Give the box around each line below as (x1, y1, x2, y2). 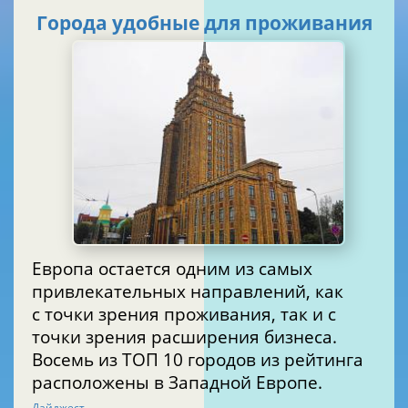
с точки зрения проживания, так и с (32, 301, 336, 325)
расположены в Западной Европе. (32, 370, 322, 393)
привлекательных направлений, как (32, 279, 343, 302)
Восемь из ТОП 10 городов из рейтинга (32, 347, 363, 371)
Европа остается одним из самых (32, 256, 312, 280)
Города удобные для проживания (36, 10, 372, 36)
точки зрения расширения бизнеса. (32, 324, 337, 348)
